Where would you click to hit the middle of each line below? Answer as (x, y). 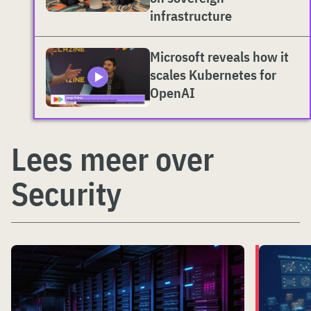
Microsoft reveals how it (219, 57)
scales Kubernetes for (213, 75)
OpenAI (173, 93)
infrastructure (191, 16)
